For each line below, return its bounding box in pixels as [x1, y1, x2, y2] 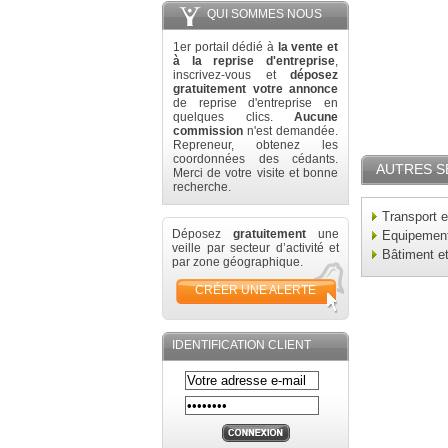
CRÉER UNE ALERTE [195, 283, 316, 297]
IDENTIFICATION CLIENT [172, 338, 311, 352]
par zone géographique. [172, 255, 303, 269]
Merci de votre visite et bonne [173, 166, 338, 180]
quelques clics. [173, 110, 294, 124]
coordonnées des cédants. [173, 152, 338, 166]
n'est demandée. [243, 124, 338, 138]
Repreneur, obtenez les [173, 138, 338, 152]
